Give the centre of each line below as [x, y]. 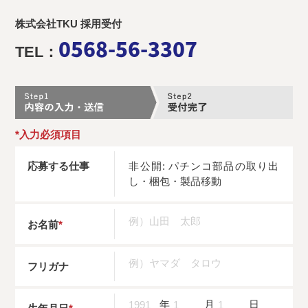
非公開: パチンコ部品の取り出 [203, 166]
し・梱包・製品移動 [175, 181]
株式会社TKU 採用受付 [69, 24]
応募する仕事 [59, 166]
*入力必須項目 [48, 134]
